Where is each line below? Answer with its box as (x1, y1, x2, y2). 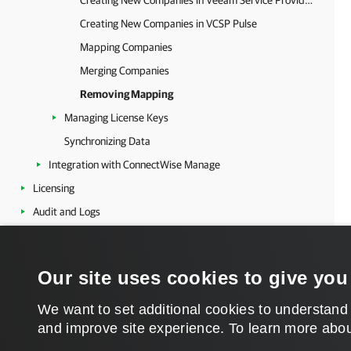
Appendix (33, 229, 77, 241)
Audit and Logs (33, 205, 100, 218)
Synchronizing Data (64, 135, 150, 147)
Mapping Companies (80, 41, 172, 53)
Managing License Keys (64, 111, 168, 124)
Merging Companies (80, 64, 169, 77)
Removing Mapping (80, 88, 173, 100)
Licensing (33, 182, 74, 194)
